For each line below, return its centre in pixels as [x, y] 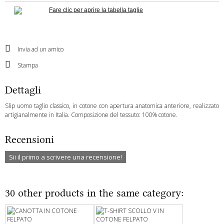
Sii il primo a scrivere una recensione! [65, 157]
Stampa [27, 65]
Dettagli [23, 90]
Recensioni [29, 139]
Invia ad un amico [40, 49]
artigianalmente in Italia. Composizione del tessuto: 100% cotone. [92, 115]
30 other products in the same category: [94, 193]
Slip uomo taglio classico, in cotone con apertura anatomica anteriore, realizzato [112, 106]
